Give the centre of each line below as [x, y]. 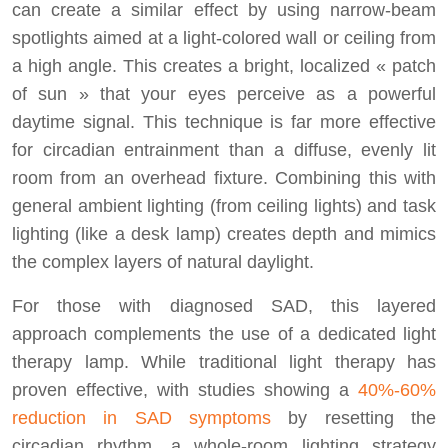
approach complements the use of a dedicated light [224, 333]
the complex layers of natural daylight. [163, 261]
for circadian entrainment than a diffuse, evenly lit [224, 149]
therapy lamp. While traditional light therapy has [224, 361]
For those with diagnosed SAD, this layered [224, 305]
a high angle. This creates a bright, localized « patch [224, 65]
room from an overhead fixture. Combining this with [224, 177]
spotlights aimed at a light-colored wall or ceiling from [224, 37]
